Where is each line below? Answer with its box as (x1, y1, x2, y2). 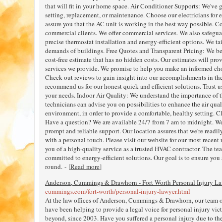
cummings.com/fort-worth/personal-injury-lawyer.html (45, 186, 190, 196)
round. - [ (45, 162, 70, 171)
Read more (70, 162, 100, 171)
